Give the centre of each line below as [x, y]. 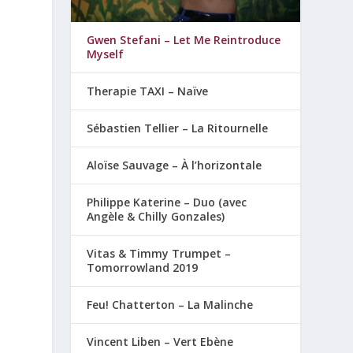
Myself [106, 54]
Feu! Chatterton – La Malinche [170, 305]
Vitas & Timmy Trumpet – [159, 254]
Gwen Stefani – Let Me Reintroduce [184, 40]
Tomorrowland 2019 [143, 268]
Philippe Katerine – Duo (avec [167, 203]
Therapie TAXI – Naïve [148, 91]
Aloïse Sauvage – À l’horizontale [175, 165]
